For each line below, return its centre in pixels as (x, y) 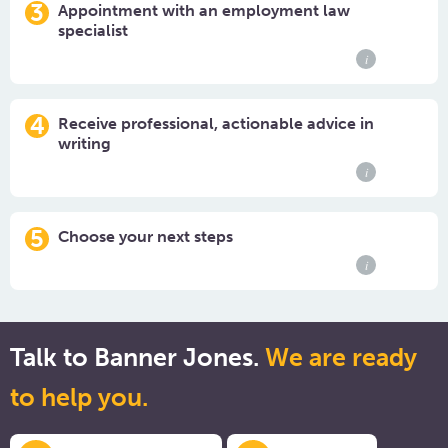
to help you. (79, 397)
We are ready (341, 357)
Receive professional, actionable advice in (216, 123)
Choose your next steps (145, 236)
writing (84, 143)
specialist (93, 30)
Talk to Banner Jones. (137, 357)
